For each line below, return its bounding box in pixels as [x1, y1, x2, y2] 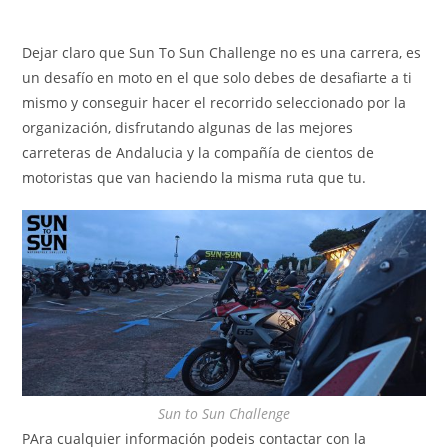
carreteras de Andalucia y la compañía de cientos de [22, 142, 375, 162]
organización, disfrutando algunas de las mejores [22, 117, 354, 137]
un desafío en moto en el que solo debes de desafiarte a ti [22, 67, 413, 87]
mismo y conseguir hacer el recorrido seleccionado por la [22, 92, 407, 112]
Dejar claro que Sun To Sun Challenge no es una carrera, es [22, 42, 422, 62]
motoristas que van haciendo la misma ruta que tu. [22, 167, 367, 187]
